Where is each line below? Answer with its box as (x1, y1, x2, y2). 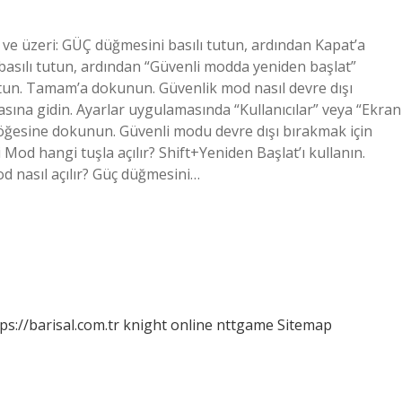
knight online (123, 315, 213, 335)
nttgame (216, 315, 274, 335)
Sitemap (277, 315, 332, 335)
